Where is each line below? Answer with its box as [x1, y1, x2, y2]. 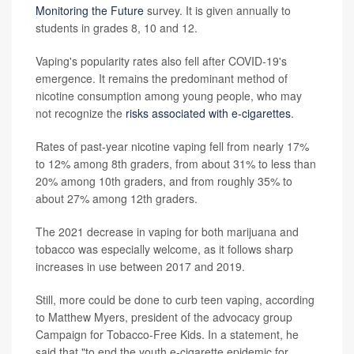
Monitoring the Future [36, 2, 144, 18]
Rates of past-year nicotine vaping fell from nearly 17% [36, 137, 309, 154]
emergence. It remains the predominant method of [36, 70, 288, 86]
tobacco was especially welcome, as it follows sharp [36, 240, 293, 257]
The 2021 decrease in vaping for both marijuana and [36, 223, 299, 239]
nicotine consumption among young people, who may [36, 87, 302, 104]
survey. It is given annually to [144, 2, 291, 18]
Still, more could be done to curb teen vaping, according [36, 291, 314, 307]
